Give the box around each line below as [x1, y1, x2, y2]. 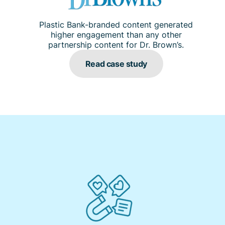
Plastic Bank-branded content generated [39, 19, 193, 30]
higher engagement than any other [50, 29, 182, 40]
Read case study [85, 57, 147, 69]
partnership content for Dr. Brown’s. [48, 39, 184, 50]
